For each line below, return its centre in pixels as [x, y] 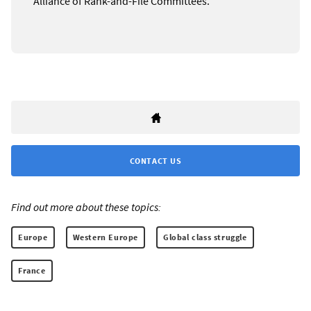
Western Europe [106, 237]
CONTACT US [155, 161]
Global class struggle [205, 237]
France [32, 271]
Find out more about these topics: [86, 207]
